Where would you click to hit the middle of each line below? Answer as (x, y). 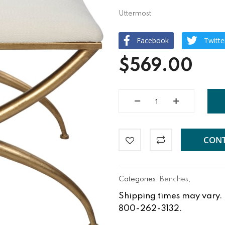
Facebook (153, 40)
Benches (174, 179)
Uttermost (135, 13)
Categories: (139, 179)
